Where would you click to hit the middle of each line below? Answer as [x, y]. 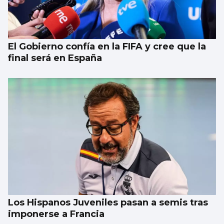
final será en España [55, 58]
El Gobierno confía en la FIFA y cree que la [107, 47]
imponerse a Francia [56, 214]
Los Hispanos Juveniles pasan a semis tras [108, 203]
